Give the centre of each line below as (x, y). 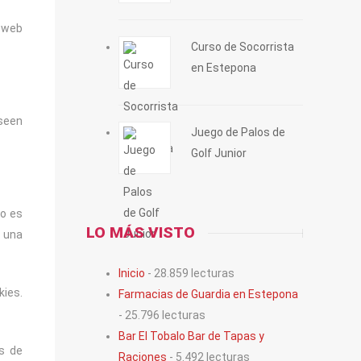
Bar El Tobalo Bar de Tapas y (192, 336)
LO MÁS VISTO (141, 232)
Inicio (132, 273)
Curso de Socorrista (243, 46)
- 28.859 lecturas (190, 273)
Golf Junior (219, 153)
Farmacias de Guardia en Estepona (209, 294)
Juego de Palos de (239, 132)
